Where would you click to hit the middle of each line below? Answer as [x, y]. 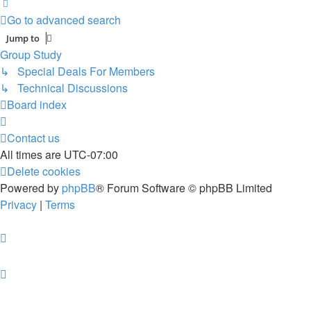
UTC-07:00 [91, 154]
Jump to [23, 38]
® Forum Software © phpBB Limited [184, 188]
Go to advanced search [64, 20]
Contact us [33, 138]
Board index [37, 104]
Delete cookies [44, 171]
